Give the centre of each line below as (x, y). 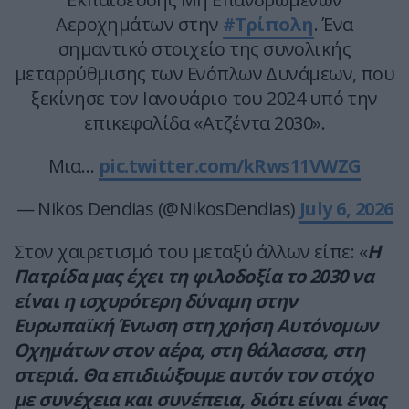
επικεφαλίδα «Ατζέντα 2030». (204, 123)
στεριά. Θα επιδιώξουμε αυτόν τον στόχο (194, 375)
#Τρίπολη (268, 25)
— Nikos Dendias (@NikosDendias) (157, 209)
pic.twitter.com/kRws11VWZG (230, 166)
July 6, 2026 (346, 209)
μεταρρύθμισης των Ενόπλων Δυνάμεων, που (204, 74)
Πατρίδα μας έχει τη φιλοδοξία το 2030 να (194, 277)
